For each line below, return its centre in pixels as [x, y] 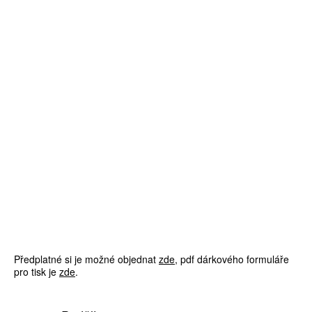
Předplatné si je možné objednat [86, 259]
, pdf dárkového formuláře [232, 259]
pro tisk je [37, 272]
